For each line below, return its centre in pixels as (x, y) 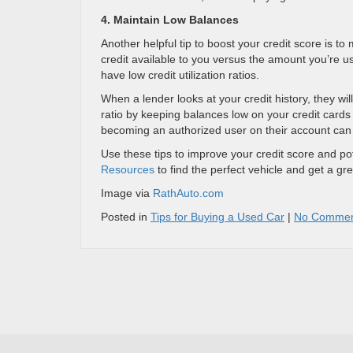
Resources (128, 169)
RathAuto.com (188, 193)
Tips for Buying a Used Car (217, 217)
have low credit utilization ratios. (180, 75)
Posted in (126, 217)
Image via (127, 193)
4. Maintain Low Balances (170, 20)
